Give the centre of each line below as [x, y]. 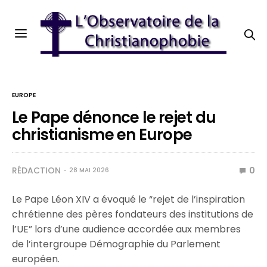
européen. [36, 259]
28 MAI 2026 [89, 170]
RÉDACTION [36, 170]
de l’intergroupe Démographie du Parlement [117, 244]
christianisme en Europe [102, 135]
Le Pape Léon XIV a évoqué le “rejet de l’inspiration [129, 199]
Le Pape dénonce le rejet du [114, 117]
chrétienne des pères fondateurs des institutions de [133, 214]
